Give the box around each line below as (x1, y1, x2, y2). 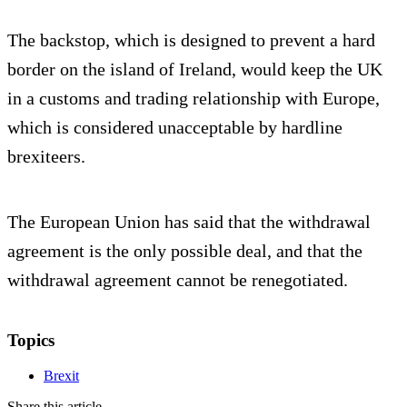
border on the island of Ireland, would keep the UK (7, 59, 382, 80)
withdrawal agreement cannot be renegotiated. (7, 270, 348, 291)
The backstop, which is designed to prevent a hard (7, 30, 375, 51)
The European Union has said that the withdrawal (7, 212, 371, 233)
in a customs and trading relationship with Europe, (7, 88, 380, 109)
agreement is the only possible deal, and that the (7, 241, 362, 262)
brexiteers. (7, 146, 85, 167)
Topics (7, 331, 55, 351)
